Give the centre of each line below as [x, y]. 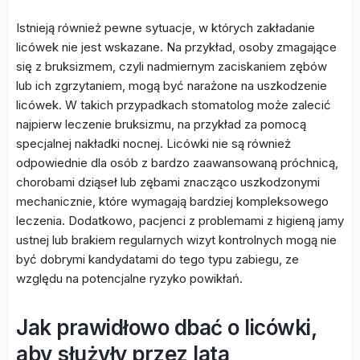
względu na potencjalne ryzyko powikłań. [129, 278]
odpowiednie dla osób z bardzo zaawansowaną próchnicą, [177, 163]
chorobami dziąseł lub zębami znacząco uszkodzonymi [168, 182]
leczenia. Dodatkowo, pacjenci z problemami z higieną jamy [180, 221]
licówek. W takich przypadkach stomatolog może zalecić [174, 105]
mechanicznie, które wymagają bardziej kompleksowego [172, 201]
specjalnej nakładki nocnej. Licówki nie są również [153, 143]
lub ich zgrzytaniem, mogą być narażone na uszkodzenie [172, 86]
